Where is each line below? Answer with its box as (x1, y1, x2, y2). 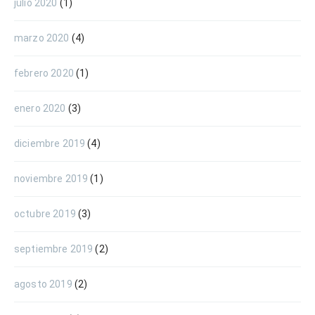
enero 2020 (14, 102, 66, 114)
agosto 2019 (14, 278, 72, 290)
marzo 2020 (14, 32, 70, 44)
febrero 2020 (14, 67, 74, 79)
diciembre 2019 (14, 137, 86, 149)
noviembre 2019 (14, 172, 89, 184)
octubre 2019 (14, 207, 76, 219)
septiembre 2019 (14, 243, 94, 255)
